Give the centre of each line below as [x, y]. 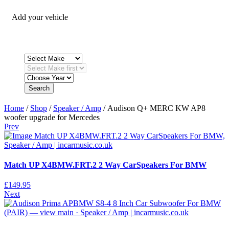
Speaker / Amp [77, 108]
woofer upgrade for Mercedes [52, 117]
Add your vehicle [40, 17]
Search [39, 88]
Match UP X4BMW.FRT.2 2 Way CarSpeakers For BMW [105, 165]
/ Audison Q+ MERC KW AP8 [153, 108]
